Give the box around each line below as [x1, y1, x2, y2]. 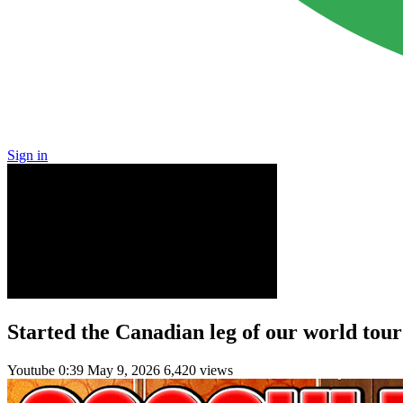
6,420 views [164, 362, 233, 378]
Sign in [7, 148, 48, 163]
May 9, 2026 [87, 362, 160, 378]
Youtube [7, 362, 58, 378]
